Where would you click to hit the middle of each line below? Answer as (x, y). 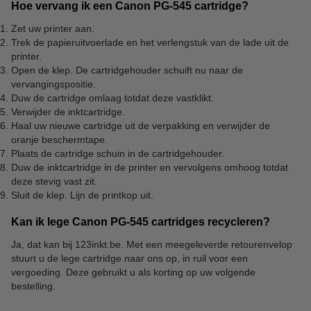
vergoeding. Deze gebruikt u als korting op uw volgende (133, 272)
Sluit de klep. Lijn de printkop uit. (82, 195)
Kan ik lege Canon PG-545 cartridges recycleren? (141, 221)
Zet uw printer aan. (53, 28)
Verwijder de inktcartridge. (68, 111)
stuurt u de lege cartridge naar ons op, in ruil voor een (129, 258)
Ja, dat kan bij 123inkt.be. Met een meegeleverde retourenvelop (152, 244)
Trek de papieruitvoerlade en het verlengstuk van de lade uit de (150, 42)
